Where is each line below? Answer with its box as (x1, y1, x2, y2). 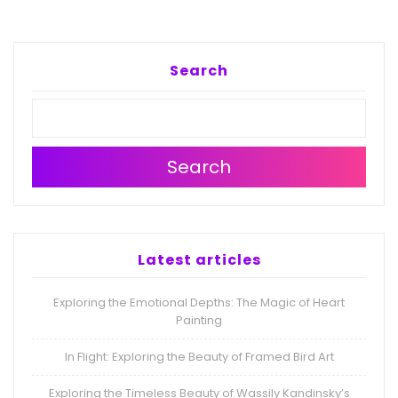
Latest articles (137, 250, 261, 271)
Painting (176, 312, 222, 330)
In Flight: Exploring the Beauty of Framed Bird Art (64, 348, 334, 366)
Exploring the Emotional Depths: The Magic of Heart (53, 294, 345, 312)
